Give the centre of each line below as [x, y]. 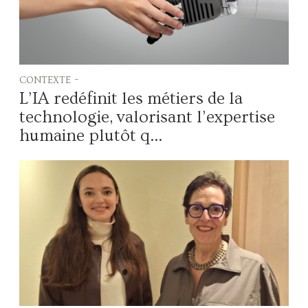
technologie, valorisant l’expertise [147, 118]
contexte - [49, 79]
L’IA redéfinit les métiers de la [131, 99]
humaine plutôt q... [91, 136]
